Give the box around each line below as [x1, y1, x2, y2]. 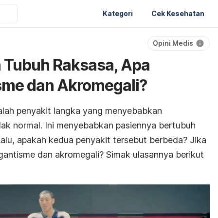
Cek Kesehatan [151, 9, 204, 18]
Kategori [103, 9, 133, 18]
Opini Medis [153, 39, 193, 47]
